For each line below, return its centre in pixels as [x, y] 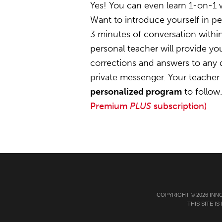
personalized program [136, 92]
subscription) [179, 106]
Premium [110, 106]
